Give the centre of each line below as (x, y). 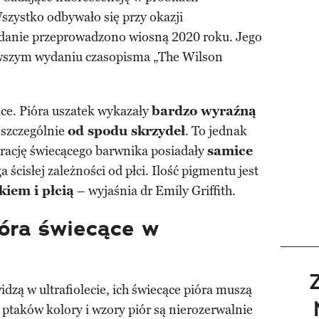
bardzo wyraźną (204, 111)
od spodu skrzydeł (126, 131)
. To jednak (216, 131)
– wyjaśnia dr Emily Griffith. (155, 191)
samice (230, 151)
